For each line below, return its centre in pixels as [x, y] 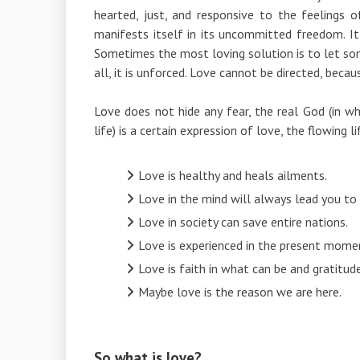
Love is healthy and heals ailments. [234, 175]
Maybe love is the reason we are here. [240, 291]
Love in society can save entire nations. [243, 221]
